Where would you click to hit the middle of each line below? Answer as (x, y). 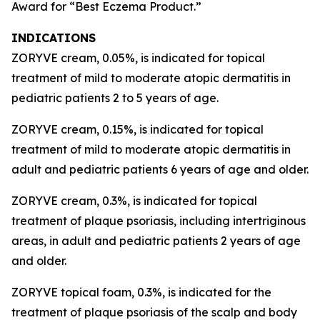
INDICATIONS (54, 38)
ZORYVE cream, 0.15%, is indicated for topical (137, 129)
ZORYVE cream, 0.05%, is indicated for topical (138, 58)
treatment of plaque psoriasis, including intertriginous (159, 221)
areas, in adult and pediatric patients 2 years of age (156, 241)
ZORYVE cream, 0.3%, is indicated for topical (134, 201)
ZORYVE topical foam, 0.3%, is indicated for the (141, 292)
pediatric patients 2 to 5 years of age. (115, 98)
